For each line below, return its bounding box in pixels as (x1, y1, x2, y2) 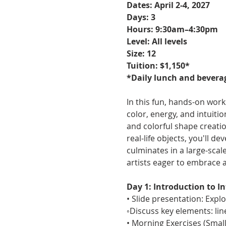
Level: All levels (126, 36, 187, 47)
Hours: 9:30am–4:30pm (126, 24, 218, 35)
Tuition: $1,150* (126, 60, 190, 71)
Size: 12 (126, 48, 156, 59)
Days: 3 (126, 12, 155, 23)
